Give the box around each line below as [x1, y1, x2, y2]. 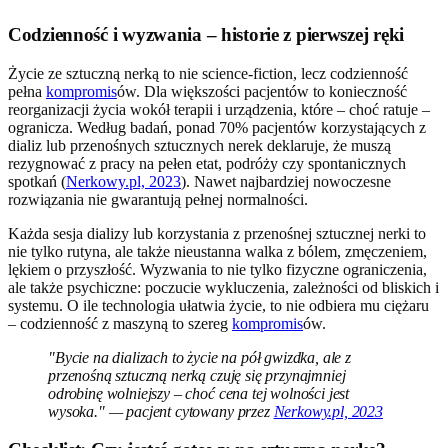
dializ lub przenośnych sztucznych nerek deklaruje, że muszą [8, 136, 391, 154]
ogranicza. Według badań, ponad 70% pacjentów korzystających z [8, 118, 426, 136]
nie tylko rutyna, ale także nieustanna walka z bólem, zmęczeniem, [8, 242, 427, 260]
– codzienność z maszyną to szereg [8, 314, 232, 332]
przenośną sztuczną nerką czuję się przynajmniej [48, 366, 346, 384]
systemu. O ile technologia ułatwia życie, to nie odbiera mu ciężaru [8, 296, 429, 314]
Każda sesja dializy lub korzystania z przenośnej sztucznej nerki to [8, 224, 426, 242]
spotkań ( [8, 172, 66, 190]
